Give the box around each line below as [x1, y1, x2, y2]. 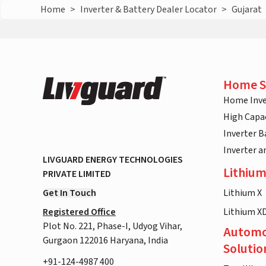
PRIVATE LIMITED [43, 167, 111, 181]
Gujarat [232, 3, 262, 17]
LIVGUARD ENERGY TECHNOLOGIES [43, 153, 183, 167]
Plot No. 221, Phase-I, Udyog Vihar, [43, 220, 182, 233]
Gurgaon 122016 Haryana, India [43, 234, 168, 248]
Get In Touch [43, 186, 96, 200]
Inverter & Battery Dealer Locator [80, 3, 217, 17]
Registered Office [43, 205, 116, 219]
